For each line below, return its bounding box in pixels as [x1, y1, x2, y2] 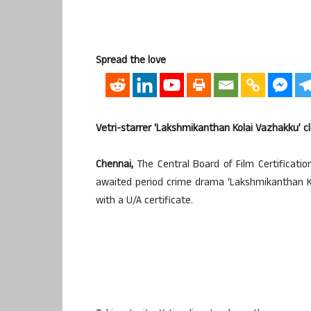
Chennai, [96, 156, 133, 174]
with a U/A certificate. [96, 192, 193, 210]
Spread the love [96, 53, 166, 70]
